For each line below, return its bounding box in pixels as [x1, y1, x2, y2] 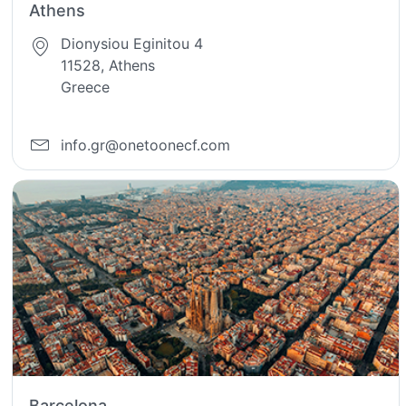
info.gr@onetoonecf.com [61, 136, 231, 155]
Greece [61, 77, 111, 96]
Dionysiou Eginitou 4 [61, 34, 204, 53]
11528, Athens [61, 55, 156, 74]
